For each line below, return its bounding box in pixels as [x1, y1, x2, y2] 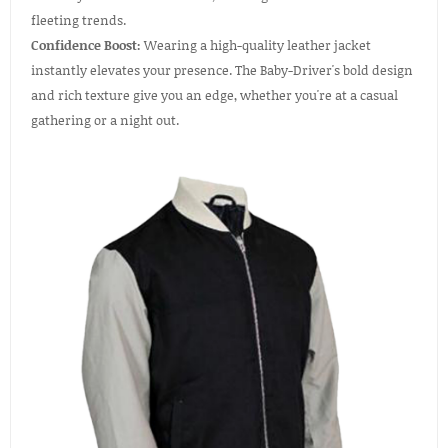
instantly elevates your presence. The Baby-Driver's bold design [31, 61, 413, 80]
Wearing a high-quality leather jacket [141, 36, 371, 55]
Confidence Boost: [31, 36, 141, 55]
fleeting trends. [31, 11, 126, 30]
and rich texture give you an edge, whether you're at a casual [31, 86, 398, 105]
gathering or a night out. [31, 111, 179, 130]
